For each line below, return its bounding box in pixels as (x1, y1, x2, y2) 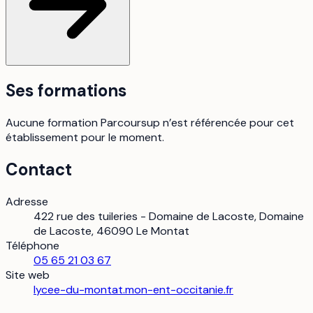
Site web (6, 267, 50, 282)
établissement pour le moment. (6, 130, 164, 145)
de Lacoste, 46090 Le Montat (34, 223, 189, 238)
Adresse (6, 194, 48, 209)
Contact (6, 158, 72, 180)
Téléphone (6, 238, 59, 253)
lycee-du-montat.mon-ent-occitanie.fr (34, 282, 233, 297)
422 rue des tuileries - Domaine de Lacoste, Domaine (34, 208, 304, 224)
